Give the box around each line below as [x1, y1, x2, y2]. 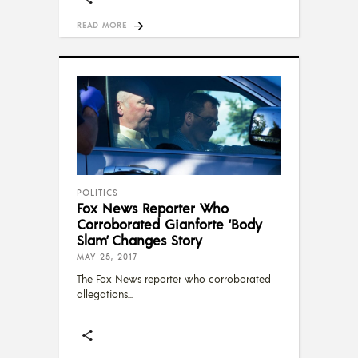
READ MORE [77, 20, 127, 30]
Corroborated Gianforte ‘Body [77, 214, 261, 233]
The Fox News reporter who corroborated [77, 272, 271, 285]
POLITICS [77, 186, 118, 198]
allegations [77, 287, 128, 300]
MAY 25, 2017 [77, 250, 137, 262]
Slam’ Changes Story [77, 230, 202, 249]
